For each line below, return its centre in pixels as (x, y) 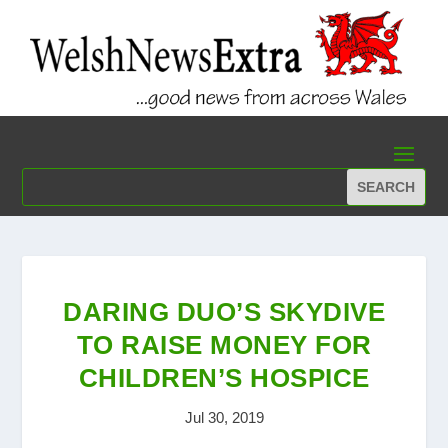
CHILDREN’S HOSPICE (224, 378)
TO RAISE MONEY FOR (224, 345)
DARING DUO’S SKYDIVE (224, 312)
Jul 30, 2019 (224, 418)
